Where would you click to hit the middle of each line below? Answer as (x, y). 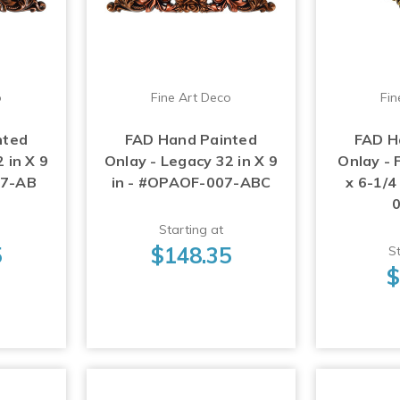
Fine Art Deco (191, 98)
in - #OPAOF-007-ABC (191, 183)
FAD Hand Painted (191, 140)
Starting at (191, 230)
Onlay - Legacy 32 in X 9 (191, 161)
